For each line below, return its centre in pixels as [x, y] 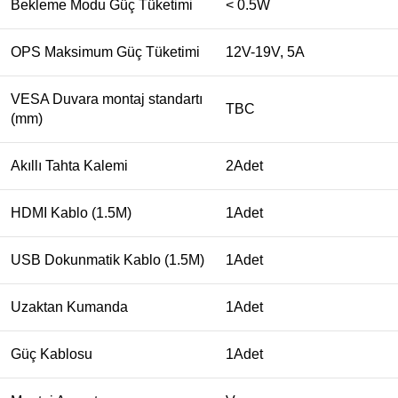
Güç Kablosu [52, 354]
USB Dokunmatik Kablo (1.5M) [107, 260]
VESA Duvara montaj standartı [107, 99]
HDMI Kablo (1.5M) [71, 213]
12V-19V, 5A [265, 52]
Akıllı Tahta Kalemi [69, 166]
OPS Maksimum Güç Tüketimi [105, 52]
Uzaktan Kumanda [69, 307]
